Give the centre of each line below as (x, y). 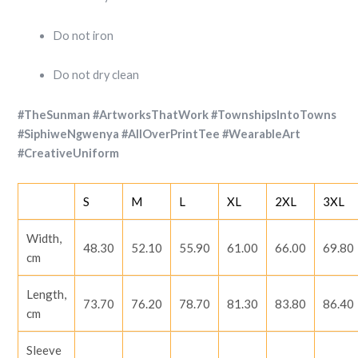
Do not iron (84, 35)
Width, (44, 239)
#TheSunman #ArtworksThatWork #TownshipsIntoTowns (177, 114)
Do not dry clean (96, 75)
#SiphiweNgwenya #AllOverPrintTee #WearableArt (159, 133)
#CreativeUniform (69, 153)
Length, (47, 294)
